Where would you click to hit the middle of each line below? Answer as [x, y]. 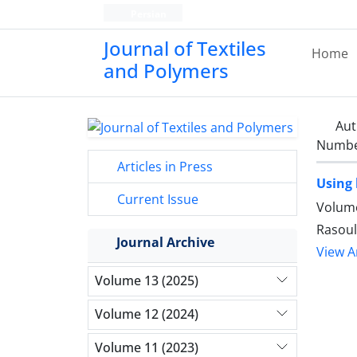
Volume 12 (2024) [147, 314]
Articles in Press [163, 166]
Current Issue [156, 199]
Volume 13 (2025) [147, 281]
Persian [147, 14]
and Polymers [166, 71]
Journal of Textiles [185, 48]
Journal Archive [165, 242]
